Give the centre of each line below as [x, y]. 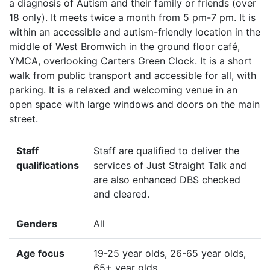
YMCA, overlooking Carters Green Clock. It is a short [130, 61]
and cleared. [121, 194]
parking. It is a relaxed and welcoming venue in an [123, 90]
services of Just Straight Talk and [170, 165]
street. [24, 119]
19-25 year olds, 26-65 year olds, [170, 253]
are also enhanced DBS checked [167, 180]
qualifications [48, 165]
